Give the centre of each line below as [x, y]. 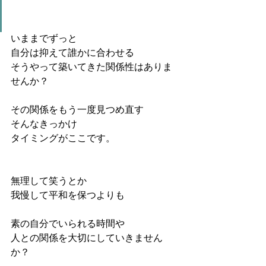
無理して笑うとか [49, 182]
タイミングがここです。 [63, 139]
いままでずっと [44, 39]
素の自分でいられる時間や [68, 225]
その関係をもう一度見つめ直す [77, 111]
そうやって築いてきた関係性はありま [91, 68]
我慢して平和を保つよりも [68, 196]
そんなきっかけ [44, 125]
